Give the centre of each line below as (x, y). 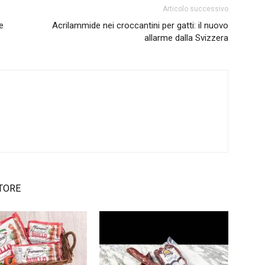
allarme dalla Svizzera (186, 38)
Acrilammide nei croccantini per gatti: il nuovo (140, 25)
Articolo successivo (195, 9)
